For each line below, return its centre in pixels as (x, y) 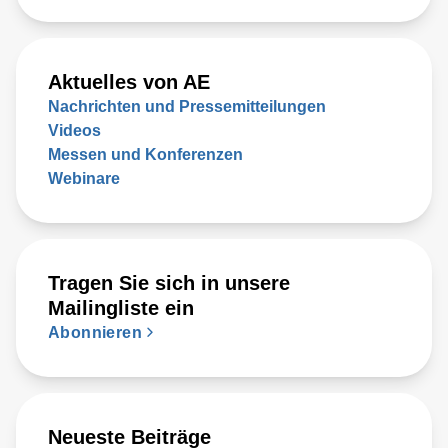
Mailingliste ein (121, 308)
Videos (74, 131)
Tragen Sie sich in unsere (169, 283)
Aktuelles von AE (129, 82)
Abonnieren (95, 333)
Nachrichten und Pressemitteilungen (187, 107)
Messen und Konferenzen (145, 155)
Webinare (84, 179)
